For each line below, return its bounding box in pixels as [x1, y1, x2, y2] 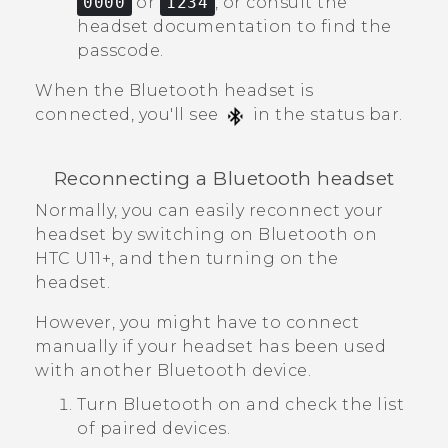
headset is [219, 81, 314, 101]
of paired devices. [77, 419, 230, 439]
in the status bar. [248, 105, 403, 125]
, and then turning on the [111, 249, 339, 269]
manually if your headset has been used [35, 337, 386, 357]
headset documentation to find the [77, 17, 392, 37]
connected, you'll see [35, 105, 223, 125]
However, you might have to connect [35, 313, 359, 333]
